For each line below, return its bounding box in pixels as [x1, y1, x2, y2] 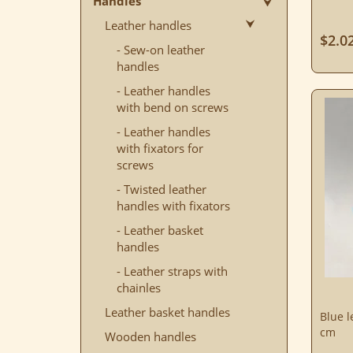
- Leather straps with [117, 263, 228, 280]
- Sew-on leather [117, 42, 205, 58]
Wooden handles [105, 329, 196, 345]
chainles [117, 280, 161, 296]
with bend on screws [117, 99, 229, 116]
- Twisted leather [117, 181, 206, 198]
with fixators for [117, 140, 203, 157]
